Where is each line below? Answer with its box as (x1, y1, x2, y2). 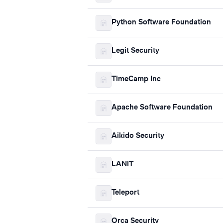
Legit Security (111, 47, 159, 55)
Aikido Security (111, 132, 164, 140)
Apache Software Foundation (111, 104, 213, 111)
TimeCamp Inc (111, 76, 161, 83)
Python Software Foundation (111, 19, 211, 26)
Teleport (111, 189, 139, 197)
